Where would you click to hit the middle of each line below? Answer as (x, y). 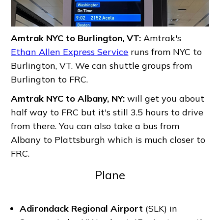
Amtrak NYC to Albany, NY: (68, 99)
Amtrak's (161, 38)
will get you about (165, 99)
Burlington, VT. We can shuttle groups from (102, 66)
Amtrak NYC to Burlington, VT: (76, 38)
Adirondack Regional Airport (82, 208)
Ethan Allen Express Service (70, 52)
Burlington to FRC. (50, 80)
